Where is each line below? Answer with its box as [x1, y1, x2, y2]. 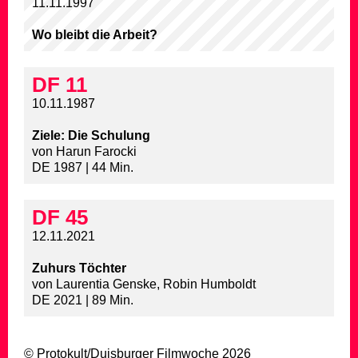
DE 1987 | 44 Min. [32, 161, 133, 175]
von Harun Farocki [32, 145, 137, 159]
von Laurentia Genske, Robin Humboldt [32, 277, 256, 292]
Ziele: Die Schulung [32, 129, 150, 143]
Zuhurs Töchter [32, 261, 126, 276]
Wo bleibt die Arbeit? [32, 28, 157, 42]
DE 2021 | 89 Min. [32, 293, 133, 308]
